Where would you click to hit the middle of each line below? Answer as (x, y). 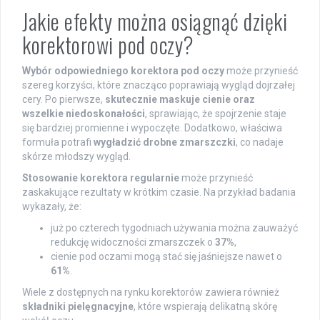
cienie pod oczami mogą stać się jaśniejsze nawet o (166, 256)
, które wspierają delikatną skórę (205, 306)
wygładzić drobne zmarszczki (165, 142)
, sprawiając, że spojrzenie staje (216, 113)
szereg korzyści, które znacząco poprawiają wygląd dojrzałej (159, 85)
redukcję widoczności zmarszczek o (133, 242)
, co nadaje (260, 142)
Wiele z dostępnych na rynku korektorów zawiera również (151, 292)
